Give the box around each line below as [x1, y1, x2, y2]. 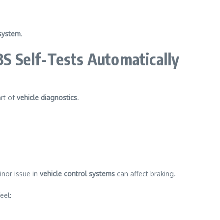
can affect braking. [115, 169, 176, 178]
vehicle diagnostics [17, 93, 77, 102]
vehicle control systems [40, 169, 115, 178]
